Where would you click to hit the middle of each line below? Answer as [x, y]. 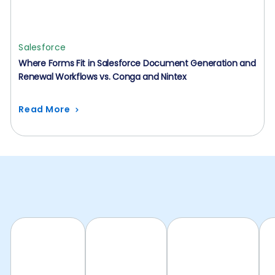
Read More [45, 109]
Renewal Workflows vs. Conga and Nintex [103, 77]
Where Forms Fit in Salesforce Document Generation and [137, 63]
